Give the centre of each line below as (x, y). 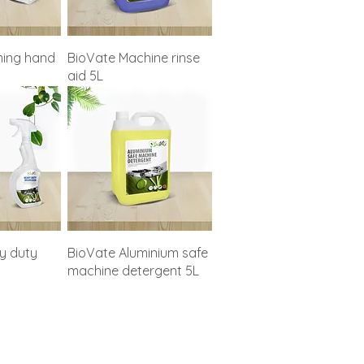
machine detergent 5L (134, 270)
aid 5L (86, 75)
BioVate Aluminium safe (138, 252)
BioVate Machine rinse (134, 57)
